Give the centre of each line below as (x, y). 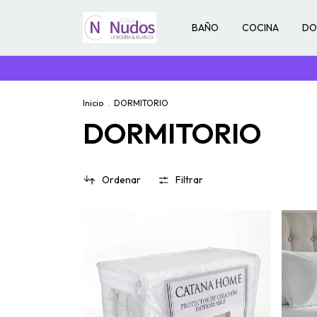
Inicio (93, 103)
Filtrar (190, 180)
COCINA (261, 28)
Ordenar (121, 180)
